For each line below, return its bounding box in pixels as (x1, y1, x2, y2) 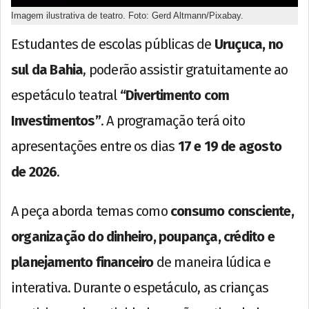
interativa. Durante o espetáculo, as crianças (11, 279, 269, 296)
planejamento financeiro (11, 253, 154, 270)
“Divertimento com (119, 86, 230, 103)
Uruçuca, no (214, 35, 283, 52)
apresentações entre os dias (11, 137, 178, 154)
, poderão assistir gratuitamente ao (83, 61, 288, 78)
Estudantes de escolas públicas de (11, 35, 215, 52)
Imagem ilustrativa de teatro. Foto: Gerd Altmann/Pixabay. (11, 10, 243, 21)
